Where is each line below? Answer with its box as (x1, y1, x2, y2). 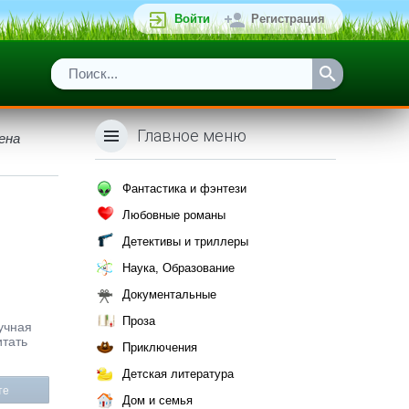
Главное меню (137, 126, 246, 145)
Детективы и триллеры (122, 235, 248, 248)
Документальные (122, 288, 216, 301)
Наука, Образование (122, 261, 235, 275)
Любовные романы (122, 208, 225, 222)
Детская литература (122, 367, 234, 381)
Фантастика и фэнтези (122, 182, 246, 195)
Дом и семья (122, 393, 193, 407)
